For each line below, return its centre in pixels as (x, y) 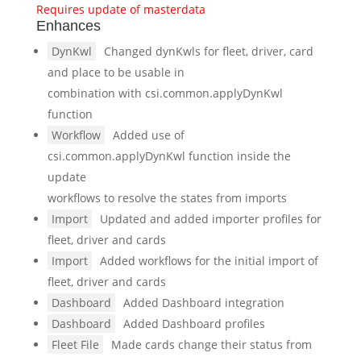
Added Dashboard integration (203, 303)
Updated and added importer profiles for (210, 219)
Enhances (68, 26)
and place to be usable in (116, 72)
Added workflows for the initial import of (209, 261)
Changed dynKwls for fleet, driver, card (208, 51)
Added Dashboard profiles (194, 324)
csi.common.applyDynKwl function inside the (169, 156)
